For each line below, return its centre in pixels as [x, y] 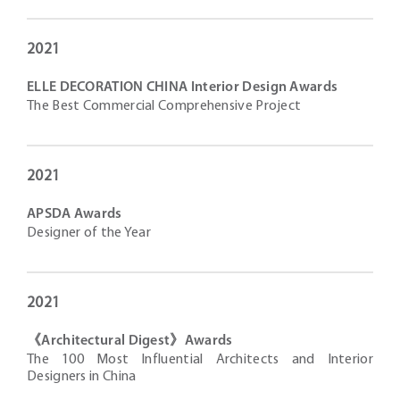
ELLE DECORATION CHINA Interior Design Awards [183, 87]
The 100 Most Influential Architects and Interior [200, 360]
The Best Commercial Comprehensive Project [164, 106]
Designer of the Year [89, 233]
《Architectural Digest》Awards [130, 341]
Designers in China [82, 377]
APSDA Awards [75, 214]
